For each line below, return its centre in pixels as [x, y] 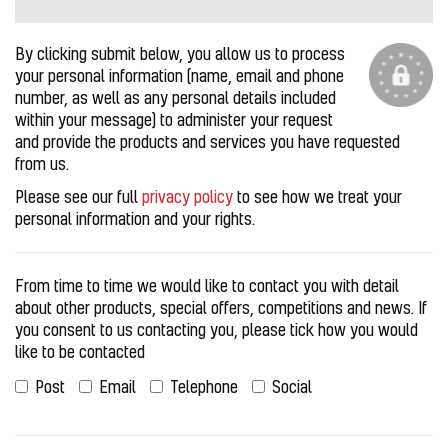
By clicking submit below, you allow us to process [180, 54]
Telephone [204, 386]
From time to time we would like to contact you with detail [207, 286]
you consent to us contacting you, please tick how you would [216, 330]
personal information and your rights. [135, 219]
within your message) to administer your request [174, 120]
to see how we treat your [317, 197]
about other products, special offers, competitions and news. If [221, 308]
